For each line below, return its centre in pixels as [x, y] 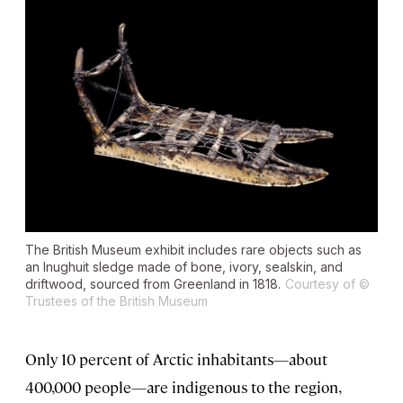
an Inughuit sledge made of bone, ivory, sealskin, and [184, 266]
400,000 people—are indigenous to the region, [183, 386]
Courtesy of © [327, 283]
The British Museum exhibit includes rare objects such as [193, 249]
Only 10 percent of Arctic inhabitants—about [176, 358]
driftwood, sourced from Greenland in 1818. [153, 283]
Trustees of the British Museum [116, 300]
